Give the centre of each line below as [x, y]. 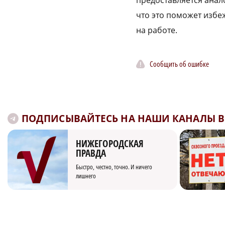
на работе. [157, 30]
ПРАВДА [91, 153]
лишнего [86, 176]
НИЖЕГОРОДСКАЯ [110, 144]
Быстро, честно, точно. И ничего [114, 167]
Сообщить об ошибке [179, 64]
